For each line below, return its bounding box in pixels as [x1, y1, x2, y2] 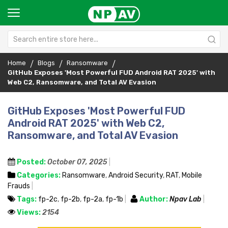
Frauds [8, 182, 30, 190]
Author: [139, 195, 168, 204]
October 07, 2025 [47, 158, 107, 166]
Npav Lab [169, 195, 203, 204]
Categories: [17, 171, 61, 180]
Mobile [182, 171, 202, 180]
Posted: [17, 158, 46, 166]
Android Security [108, 171, 163, 180]
